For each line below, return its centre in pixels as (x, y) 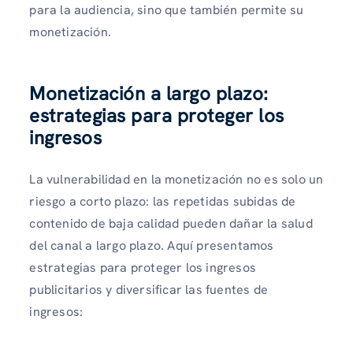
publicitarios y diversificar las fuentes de (149, 290)
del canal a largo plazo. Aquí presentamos (152, 246)
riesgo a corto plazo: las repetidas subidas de (163, 202)
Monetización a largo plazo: (149, 94)
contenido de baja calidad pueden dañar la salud (171, 224)
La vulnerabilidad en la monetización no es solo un (176, 180)
